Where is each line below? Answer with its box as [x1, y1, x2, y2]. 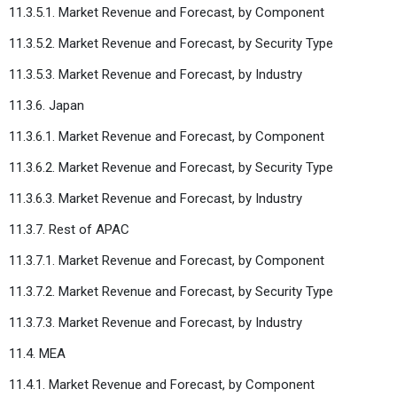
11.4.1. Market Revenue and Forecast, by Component [9, 376, 315, 393]
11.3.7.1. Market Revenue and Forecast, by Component [9, 252, 324, 269]
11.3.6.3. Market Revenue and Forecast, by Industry [9, 190, 302, 206]
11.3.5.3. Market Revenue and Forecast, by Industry [9, 66, 302, 82]
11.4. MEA [9, 345, 66, 362]
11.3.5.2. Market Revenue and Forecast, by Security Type [9, 35, 333, 51]
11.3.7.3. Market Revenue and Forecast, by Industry [9, 314, 302, 331]
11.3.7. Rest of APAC [9, 221, 129, 237]
